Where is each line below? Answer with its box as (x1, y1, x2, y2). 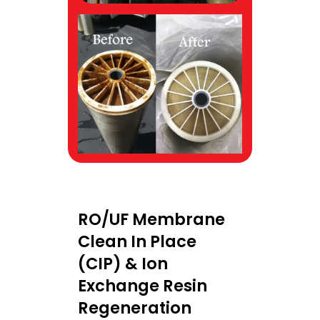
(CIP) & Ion (77, 251, 168, 275)
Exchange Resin (77, 274, 207, 297)
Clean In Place (77, 229, 196, 253)
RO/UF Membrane (77, 207, 225, 231)
